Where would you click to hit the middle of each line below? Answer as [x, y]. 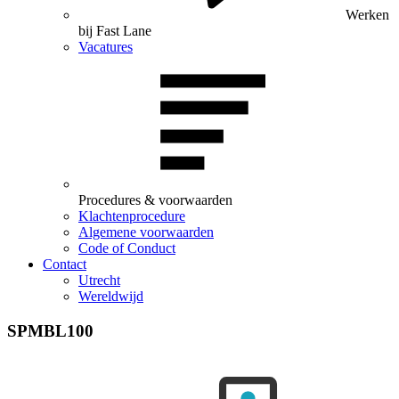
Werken [367, 15]
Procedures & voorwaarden [155, 200]
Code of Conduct [127, 248]
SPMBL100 [50, 330]
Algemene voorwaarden [146, 232]
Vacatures [106, 47]
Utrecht [99, 280]
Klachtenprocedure [132, 216]
